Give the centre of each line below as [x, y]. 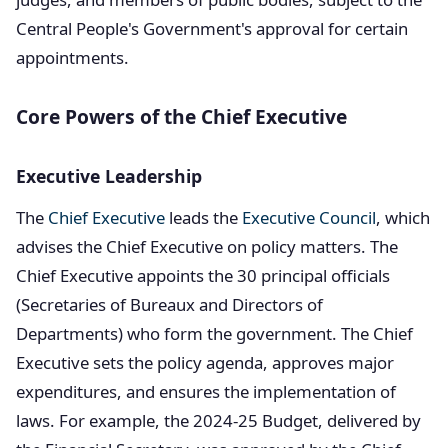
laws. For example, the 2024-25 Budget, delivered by [218, 420]
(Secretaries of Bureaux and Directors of [169, 304]
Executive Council [309, 217]
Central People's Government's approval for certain [212, 28]
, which [403, 217]
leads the [203, 217]
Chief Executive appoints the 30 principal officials [203, 275]
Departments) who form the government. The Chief [214, 333]
